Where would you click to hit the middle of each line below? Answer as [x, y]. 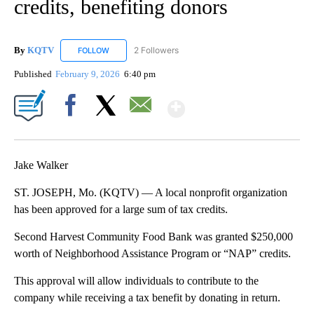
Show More [239, 103]
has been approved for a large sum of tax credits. [121, 209]
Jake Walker [41, 165]
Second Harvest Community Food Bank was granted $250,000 [153, 236]
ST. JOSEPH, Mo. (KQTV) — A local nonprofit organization [151, 192]
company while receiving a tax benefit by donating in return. [147, 297]
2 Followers [156, 50]
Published [33, 74]
